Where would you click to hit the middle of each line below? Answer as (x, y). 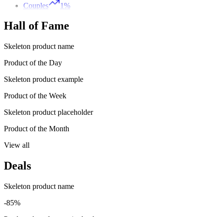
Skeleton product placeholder (48, 112)
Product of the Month (37, 129)
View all (17, 145)
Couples (36, 5)
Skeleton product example (44, 79)
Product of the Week (35, 96)
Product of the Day (33, 63)
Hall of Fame (37, 26)
